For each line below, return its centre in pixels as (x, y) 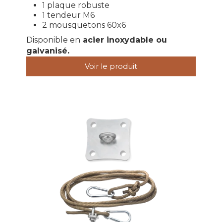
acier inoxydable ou (123, 40)
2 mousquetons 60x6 (84, 25)
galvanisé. (48, 51)
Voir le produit (111, 66)
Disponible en (53, 40)
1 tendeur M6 (68, 15)
